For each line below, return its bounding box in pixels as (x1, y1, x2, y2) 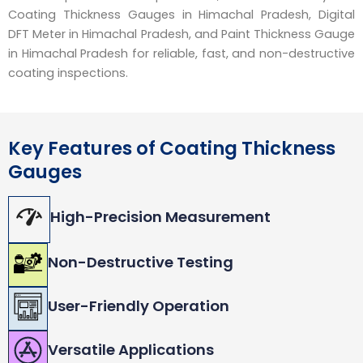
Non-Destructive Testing (48, 252, 233, 273)
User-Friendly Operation (48, 296, 229, 317)
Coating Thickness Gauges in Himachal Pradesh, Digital (8, 6, 355, 23)
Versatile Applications (48, 340, 214, 361)
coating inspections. (8, 65, 128, 82)
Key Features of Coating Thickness (8, 135, 335, 162)
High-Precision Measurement (50, 207, 271, 228)
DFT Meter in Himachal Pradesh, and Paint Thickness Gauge (8, 26, 355, 43)
